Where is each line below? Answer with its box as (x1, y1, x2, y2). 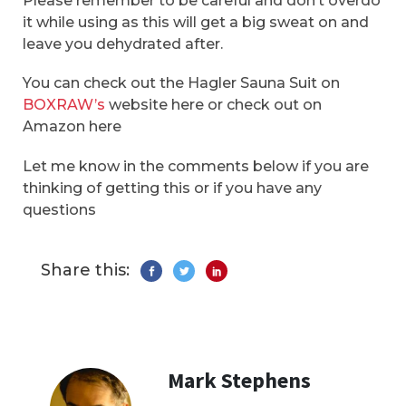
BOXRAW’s (23, 96, 105, 114)
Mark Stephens (168, 365, 311, 394)
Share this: (41, 259, 130, 280)
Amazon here (23, 118, 121, 136)
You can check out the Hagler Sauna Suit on (23, 74, 340, 92)
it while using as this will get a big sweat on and (23, 14, 369, 32)
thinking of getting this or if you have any (23, 179, 322, 197)
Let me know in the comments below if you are (23, 157, 369, 175)
